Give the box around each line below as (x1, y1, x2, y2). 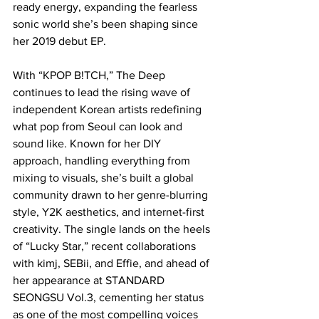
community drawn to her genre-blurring (13, 189, 211, 201)
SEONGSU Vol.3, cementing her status (13, 291, 206, 303)
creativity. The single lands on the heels (13, 223, 213, 235)
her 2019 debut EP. (13, 35, 106, 47)
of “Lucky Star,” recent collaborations (13, 240, 199, 252)
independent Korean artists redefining (13, 103, 204, 115)
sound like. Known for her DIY (13, 137, 164, 150)
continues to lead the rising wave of (13, 86, 193, 98)
